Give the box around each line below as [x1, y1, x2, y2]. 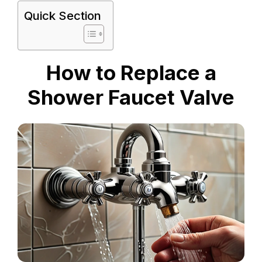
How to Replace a [46, 60, 216, 85]
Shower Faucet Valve [27, 85, 235, 110]
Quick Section [24, 8, 101, 23]
